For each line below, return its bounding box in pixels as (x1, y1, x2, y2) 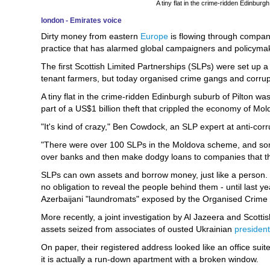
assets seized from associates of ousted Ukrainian (41, 224, 232, 234)
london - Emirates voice (41, 16, 122, 25)
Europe (140, 31, 168, 41)
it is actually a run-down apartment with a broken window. (41, 254, 259, 264)
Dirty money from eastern (41, 31, 140, 41)
